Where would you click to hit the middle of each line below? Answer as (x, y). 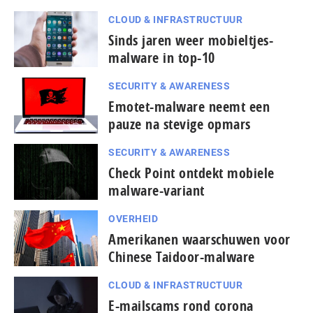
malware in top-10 (162, 57)
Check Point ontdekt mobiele (191, 173)
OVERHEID (133, 218)
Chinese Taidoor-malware (182, 256)
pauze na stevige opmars (180, 124)
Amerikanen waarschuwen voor (199, 239)
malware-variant (156, 190)
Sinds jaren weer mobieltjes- (191, 40)
